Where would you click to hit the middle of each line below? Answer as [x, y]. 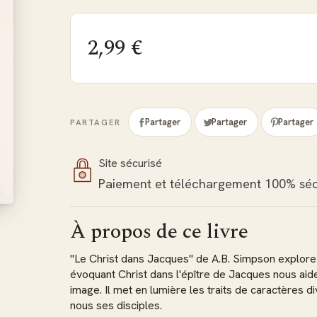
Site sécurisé [130, 163]
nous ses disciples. [116, 305]
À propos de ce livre [159, 232]
